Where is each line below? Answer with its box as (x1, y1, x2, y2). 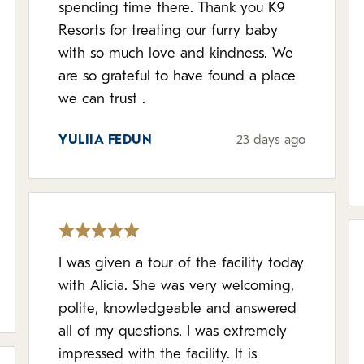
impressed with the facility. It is (58, 347, 258, 362)
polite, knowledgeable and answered (58, 301, 297, 317)
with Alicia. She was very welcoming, (58, 279, 295, 294)
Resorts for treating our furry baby (58, 24, 279, 39)
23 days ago (236, 134, 305, 147)
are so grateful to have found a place (58, 69, 297, 84)
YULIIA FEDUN (58, 134, 153, 147)
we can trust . (58, 92, 146, 107)
